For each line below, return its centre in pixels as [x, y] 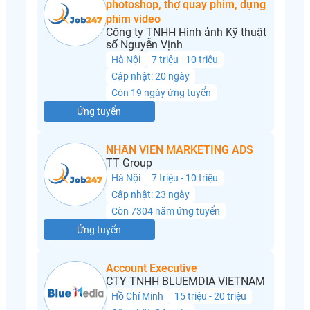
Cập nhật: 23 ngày [150, 195]
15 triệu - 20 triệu [210, 297]
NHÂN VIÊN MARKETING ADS [179, 150]
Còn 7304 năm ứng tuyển [165, 211]
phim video [133, 19]
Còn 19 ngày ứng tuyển [161, 93]
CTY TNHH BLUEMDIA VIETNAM [185, 282]
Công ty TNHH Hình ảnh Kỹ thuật [186, 33]
